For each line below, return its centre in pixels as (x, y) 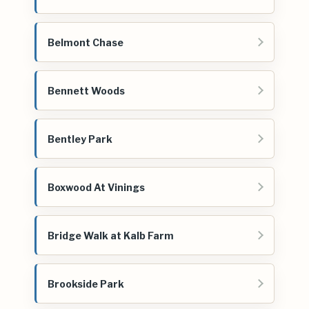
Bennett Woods (86, 90)
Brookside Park (86, 283)
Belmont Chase (86, 42)
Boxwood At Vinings (96, 187)
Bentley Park (80, 139)
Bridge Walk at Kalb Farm (111, 235)
